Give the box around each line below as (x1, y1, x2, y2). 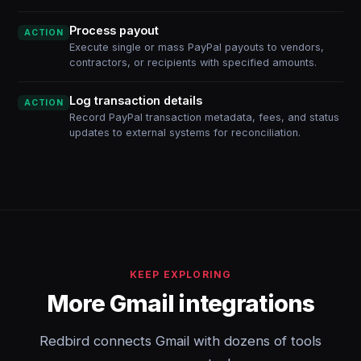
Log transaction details (69, 93, 203, 107)
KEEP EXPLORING (129, 268, 232, 280)
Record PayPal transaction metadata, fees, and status (69, 111, 340, 123)
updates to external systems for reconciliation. (69, 127, 301, 139)
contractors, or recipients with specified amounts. (69, 56, 317, 68)
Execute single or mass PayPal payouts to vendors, (69, 41, 325, 53)
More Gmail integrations (46, 289, 315, 317)
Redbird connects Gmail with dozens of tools (39, 333, 322, 349)
